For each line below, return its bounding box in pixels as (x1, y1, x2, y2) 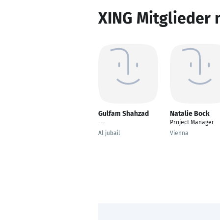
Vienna (170, 130, 189, 137)
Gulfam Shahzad (98, 110, 149, 118)
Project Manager (170, 119, 214, 126)
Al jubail (98, 130, 120, 137)
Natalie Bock (170, 110, 210, 118)
